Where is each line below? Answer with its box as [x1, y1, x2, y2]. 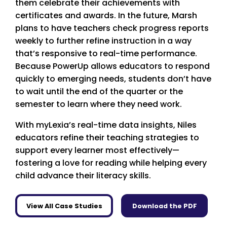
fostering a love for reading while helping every [15, 157, 207, 169]
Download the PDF [132, 201, 197, 210]
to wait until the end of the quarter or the [15, 86, 183, 98]
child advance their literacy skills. [15, 170, 151, 182]
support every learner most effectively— [15, 144, 179, 157]
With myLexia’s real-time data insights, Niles [15, 119, 197, 131]
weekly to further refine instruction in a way [15, 35, 192, 47]
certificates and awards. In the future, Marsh [15, 10, 197, 22]
